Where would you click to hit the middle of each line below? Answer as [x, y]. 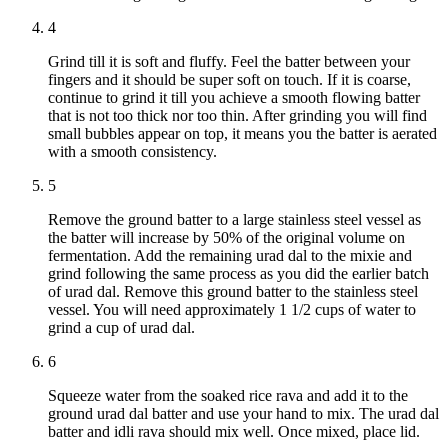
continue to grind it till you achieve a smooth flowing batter [234, 98]
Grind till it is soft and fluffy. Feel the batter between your [229, 62]
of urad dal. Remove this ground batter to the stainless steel [233, 292]
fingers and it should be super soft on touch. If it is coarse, [229, 80]
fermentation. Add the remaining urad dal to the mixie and [230, 256]
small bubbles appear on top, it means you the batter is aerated [242, 134]
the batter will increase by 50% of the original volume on [226, 238]
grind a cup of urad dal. [121, 328]
